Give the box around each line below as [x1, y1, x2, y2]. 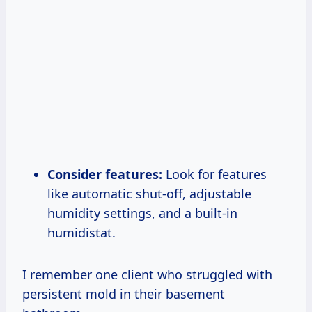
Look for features [162, 165, 267, 182]
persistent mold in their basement [22, 285, 225, 302]
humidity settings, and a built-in [47, 204, 237, 221]
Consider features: [47, 165, 162, 182]
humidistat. [47, 224, 116, 241]
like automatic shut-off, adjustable [47, 185, 251, 202]
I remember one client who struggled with [22, 265, 272, 283]
